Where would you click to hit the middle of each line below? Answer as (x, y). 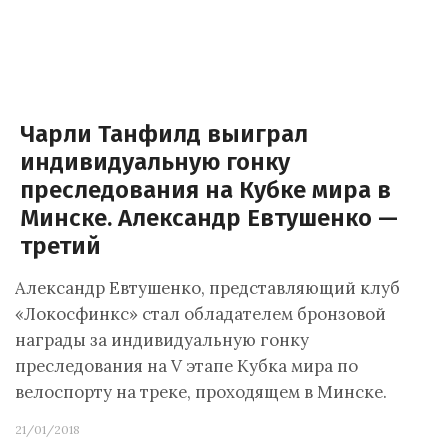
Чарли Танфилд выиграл (164, 134)
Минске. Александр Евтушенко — (209, 218)
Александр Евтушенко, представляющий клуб (207, 288)
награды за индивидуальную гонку (162, 340)
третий (60, 246)
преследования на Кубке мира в (205, 190)
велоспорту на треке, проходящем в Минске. (201, 392)
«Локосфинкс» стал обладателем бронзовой (200, 314)
